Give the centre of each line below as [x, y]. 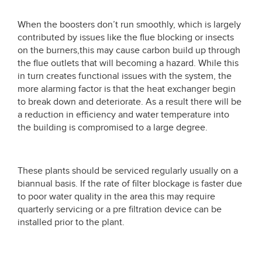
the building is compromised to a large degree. [113, 127]
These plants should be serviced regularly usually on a [128, 171]
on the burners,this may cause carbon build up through [129, 50]
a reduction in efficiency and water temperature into [123, 115]
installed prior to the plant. [71, 222]
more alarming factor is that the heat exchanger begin [127, 89]
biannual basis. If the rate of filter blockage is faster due [130, 184]
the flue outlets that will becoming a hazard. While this [128, 63]
